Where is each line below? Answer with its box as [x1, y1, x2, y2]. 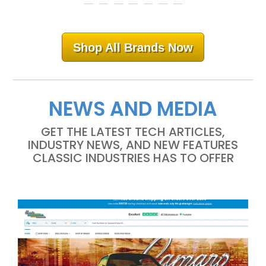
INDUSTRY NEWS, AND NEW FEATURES [28, 137, 238, 154]
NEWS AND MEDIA [49, 95, 217, 123]
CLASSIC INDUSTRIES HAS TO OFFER [32, 150, 234, 167]
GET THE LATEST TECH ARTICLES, [41, 123, 225, 141]
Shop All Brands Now [73, 41, 193, 55]
